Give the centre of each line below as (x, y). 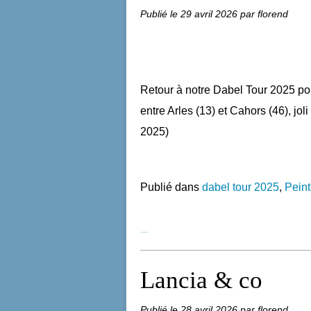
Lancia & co (201, 280)
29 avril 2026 (210, 14)
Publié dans (170, 187)
